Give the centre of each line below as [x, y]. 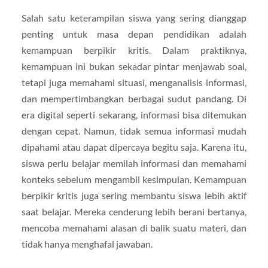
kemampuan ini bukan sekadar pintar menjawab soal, [134, 66]
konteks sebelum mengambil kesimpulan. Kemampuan [134, 179]
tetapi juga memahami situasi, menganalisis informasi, [134, 82]
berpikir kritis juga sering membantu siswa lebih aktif [134, 195]
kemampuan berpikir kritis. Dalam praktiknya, [134, 50]
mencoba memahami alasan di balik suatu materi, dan [134, 227]
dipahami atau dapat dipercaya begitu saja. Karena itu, [134, 147]
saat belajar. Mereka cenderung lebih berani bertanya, [134, 211]
